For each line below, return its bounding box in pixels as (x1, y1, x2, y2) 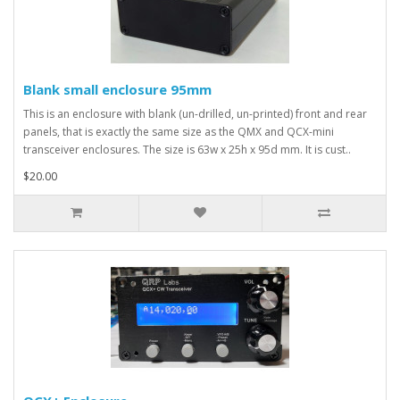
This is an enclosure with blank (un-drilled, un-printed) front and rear (23, 106, 367, 121)
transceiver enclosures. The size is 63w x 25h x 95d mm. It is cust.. (23, 142, 351, 157)
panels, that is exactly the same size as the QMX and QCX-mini (23, 124, 334, 139)
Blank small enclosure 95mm (23, 80, 212, 98)
